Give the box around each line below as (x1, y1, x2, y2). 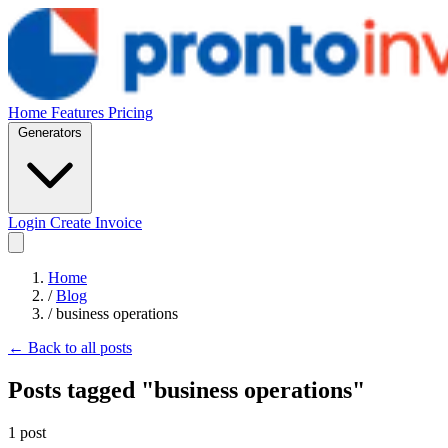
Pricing (108, 104, 153, 121)
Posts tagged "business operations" (8, 376, 365, 403)
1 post (8, 423, 46, 441)
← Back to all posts (8, 339, 132, 356)
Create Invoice (50, 214, 142, 231)
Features (51, 104, 108, 121)
